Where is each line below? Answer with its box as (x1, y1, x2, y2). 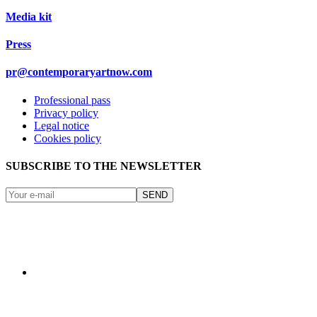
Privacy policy (34, 106, 98, 119)
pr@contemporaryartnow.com (6, 66, 152, 79)
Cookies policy (34, 132, 101, 144)
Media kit (6, 10, 52, 23)
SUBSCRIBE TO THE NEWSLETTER (6, 159, 202, 172)
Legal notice (34, 119, 89, 132)
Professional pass (34, 93, 110, 106)
